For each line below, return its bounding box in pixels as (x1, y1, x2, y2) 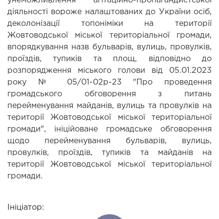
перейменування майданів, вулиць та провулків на (7, 102, 212, 110)
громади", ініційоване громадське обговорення (7, 126, 212, 133)
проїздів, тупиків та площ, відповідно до (7, 55, 212, 63)
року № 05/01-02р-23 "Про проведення (7, 79, 212, 87)
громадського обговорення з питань (7, 90, 212, 98)
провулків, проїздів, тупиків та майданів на (7, 149, 212, 157)
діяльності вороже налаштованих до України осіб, (7, 8, 212, 16)
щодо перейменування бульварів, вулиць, (7, 137, 212, 145)
